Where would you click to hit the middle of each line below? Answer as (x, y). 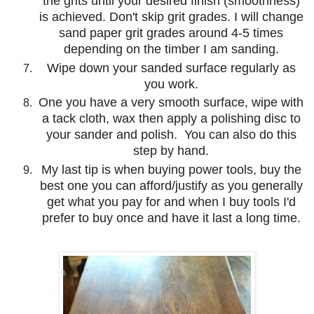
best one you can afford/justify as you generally (171, 186)
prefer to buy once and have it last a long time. (171, 218)
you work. (171, 84)
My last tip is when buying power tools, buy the (171, 170)
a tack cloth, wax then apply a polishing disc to (171, 119)
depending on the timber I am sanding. (171, 49)
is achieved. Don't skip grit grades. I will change (171, 16)
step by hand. (171, 151)
